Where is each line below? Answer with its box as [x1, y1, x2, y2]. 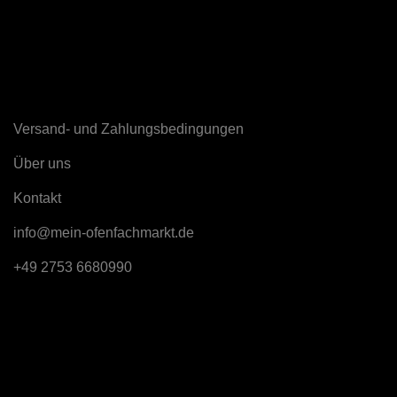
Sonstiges [13, 84, 90, 104]
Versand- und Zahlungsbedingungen [13, 121, 244, 137]
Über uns [13, 156, 71, 172]
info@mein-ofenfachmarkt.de [13, 225, 194, 241]
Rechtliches [13, 370, 103, 390]
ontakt [23, 191, 61, 206]
